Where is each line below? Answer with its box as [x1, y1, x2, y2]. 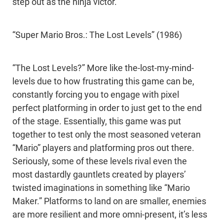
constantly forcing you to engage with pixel [12, 90, 179, 100]
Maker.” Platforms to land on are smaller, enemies [12, 196, 206, 207]
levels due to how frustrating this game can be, [12, 76, 194, 87]
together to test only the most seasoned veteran [12, 130, 201, 140]
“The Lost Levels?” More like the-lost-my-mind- [12, 63, 194, 74]
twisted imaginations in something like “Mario [12, 183, 190, 193]
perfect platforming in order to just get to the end [12, 103, 202, 113]
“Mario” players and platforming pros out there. [12, 143, 194, 153]
